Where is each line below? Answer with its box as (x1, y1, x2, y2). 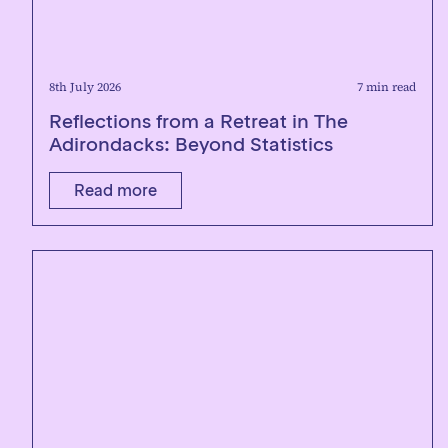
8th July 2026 (49, 79, 121, 95)
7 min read (357, 79, 416, 95)
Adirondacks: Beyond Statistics (49, 132, 333, 156)
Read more (74, 180, 157, 200)
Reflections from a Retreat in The (49, 109, 348, 133)
